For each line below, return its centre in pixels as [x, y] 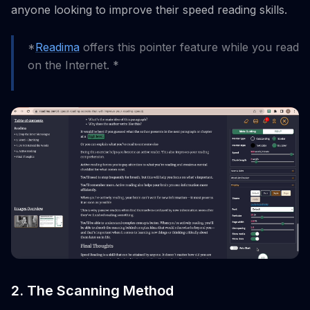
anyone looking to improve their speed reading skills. [149, 10]
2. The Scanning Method [92, 290]
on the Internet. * [73, 65]
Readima [57, 47]
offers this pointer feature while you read [189, 47]
